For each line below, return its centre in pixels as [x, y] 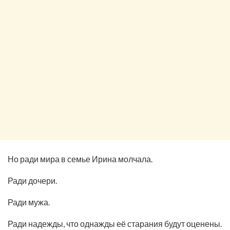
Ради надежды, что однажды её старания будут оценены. [115, 223]
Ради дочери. [32, 180]
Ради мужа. [29, 202]
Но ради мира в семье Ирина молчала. [80, 159]
